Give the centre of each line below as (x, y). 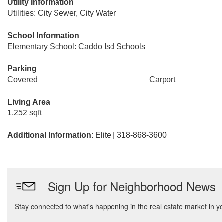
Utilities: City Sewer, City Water (62, 13)
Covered (23, 80)
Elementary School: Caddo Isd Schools (76, 46)
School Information (43, 35)
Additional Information (49, 135)
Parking (22, 69)
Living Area (29, 102)
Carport (162, 80)
